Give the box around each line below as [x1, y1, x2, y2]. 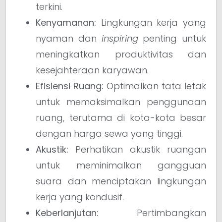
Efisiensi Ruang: [36, 79, 104, 92]
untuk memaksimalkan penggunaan [36, 95, 206, 108]
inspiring [101, 32, 138, 45]
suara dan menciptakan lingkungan [36, 174, 206, 187]
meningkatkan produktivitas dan [36, 48, 206, 60]
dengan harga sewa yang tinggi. [36, 127, 183, 140]
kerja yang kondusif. [36, 190, 124, 203]
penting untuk [138, 32, 206, 45]
